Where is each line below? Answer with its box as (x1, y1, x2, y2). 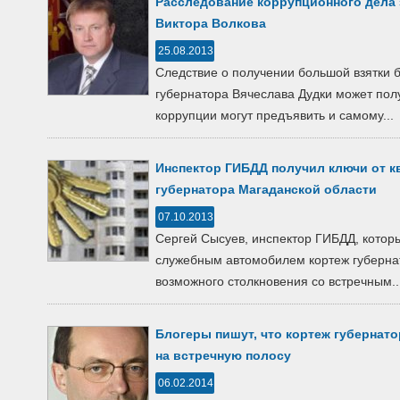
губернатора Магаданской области (155, 182, 377, 196)
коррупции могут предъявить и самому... (155, 108, 394, 122)
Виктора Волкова (155, 16, 266, 30)
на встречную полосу (155, 348, 291, 362)
